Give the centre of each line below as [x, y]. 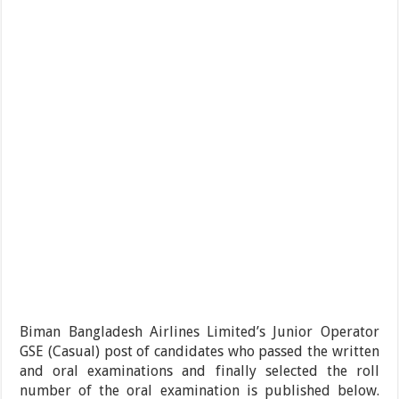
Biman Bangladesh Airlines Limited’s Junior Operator [199, 331]
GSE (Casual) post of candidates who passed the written [199, 351]
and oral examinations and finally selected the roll [199, 370]
